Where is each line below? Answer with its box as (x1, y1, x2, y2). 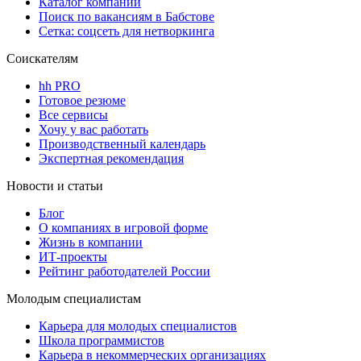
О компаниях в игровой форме (39, 220, 208, 234)
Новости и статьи (6, 178, 103, 193)
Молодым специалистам (6, 291, 141, 305)
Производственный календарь (39, 136, 205, 151)
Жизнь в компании (39, 234, 143, 249)
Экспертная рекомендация (39, 151, 184, 165)
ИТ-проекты (39, 249, 107, 263)
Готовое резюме (39, 93, 126, 107)
